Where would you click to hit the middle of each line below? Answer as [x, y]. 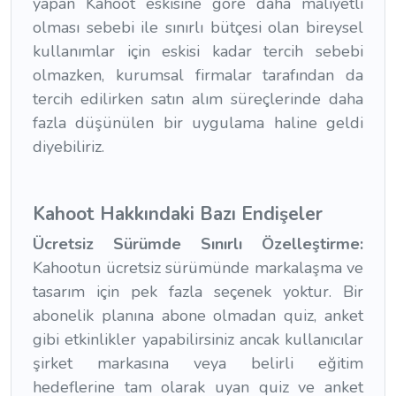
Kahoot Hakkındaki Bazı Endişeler [178, 213]
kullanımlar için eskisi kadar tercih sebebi [198, 51]
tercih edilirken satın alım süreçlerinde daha [198, 99]
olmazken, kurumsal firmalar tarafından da [198, 75]
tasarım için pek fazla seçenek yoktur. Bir [198, 291]
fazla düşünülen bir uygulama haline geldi [198, 122]
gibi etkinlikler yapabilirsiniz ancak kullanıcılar [198, 339]
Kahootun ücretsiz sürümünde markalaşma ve [198, 267]
